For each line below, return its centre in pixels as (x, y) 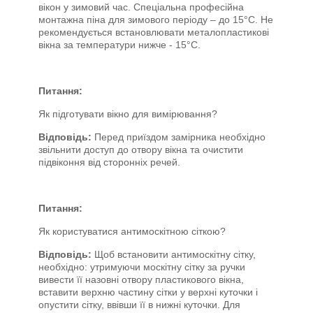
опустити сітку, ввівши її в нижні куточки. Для (139, 305)
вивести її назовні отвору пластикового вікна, (141, 279)
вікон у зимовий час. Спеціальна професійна (141, 7)
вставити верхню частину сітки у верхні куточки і (148, 292)
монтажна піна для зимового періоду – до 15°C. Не (156, 20)
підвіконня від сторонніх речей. (109, 162)
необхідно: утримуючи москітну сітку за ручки (142, 267)
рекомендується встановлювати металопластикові (154, 32)
